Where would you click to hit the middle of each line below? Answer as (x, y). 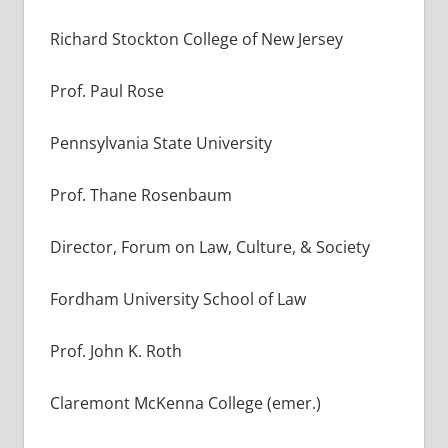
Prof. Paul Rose (106, 90)
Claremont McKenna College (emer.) (185, 402)
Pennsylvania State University (160, 142)
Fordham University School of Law (177, 298)
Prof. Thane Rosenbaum (140, 194)
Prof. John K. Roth (115, 350)
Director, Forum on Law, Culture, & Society (209, 246)
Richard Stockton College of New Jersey (196, 38)
